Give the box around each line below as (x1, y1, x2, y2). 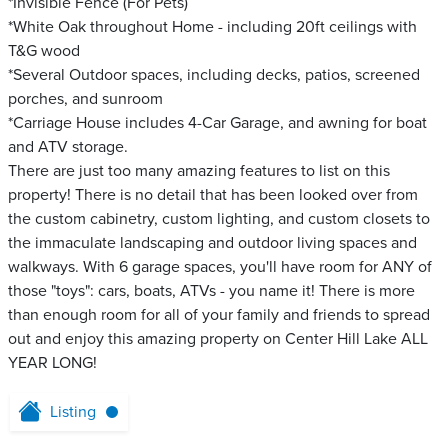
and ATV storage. (8, 137, 128, 157)
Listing (50, 402, 96, 422)
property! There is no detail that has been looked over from (8, 185, 418, 205)
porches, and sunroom (8, 89, 163, 109)
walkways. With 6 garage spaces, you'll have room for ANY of (8, 257, 432, 277)
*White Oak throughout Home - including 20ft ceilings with (8, 17, 417, 37)
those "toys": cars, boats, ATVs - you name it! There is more (8, 281, 415, 301)
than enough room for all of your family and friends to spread (8, 305, 430, 325)
